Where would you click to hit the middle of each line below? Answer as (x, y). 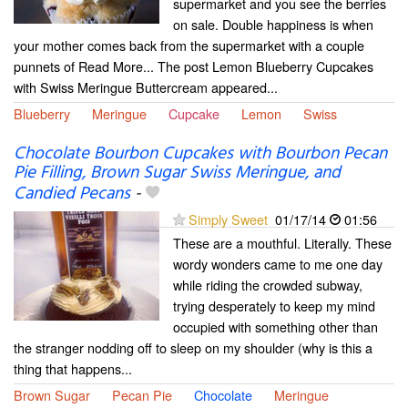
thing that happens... (73, 368)
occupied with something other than (275, 326)
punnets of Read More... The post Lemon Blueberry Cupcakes (194, 66)
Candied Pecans (72, 194)
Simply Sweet (228, 219)
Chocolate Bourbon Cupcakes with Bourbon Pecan (200, 153)
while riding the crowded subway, (268, 284)
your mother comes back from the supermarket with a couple (189, 45)
